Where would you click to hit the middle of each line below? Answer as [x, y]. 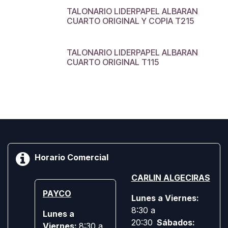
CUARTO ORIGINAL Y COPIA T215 [130, 21]
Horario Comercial [72, 158]
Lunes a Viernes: [165, 198]
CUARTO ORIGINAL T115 [113, 62]
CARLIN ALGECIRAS [170, 178]
